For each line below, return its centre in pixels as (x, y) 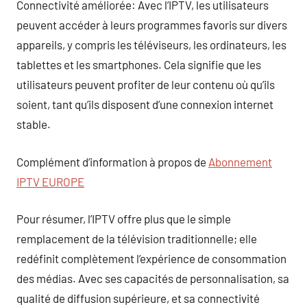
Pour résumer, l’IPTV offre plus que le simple (124, 219)
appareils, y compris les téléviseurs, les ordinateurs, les (151, 45)
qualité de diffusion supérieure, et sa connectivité (138, 298)
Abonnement (240, 161)
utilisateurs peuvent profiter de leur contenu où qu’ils (146, 84)
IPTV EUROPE (50, 181)
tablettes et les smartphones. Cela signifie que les (139, 64)
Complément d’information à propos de (112, 161)
